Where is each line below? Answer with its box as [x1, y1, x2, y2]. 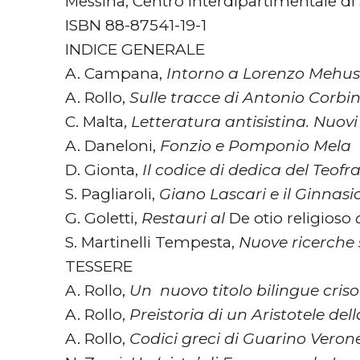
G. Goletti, [64, 208, 141, 227]
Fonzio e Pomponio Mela [159, 136, 351, 155]
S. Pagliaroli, [64, 184, 159, 203]
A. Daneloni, [64, 136, 160, 155]
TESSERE [64, 256, 133, 276]
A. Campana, [64, 63, 166, 83]
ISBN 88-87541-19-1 [64, 15, 207, 35]
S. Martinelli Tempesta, [64, 232, 239, 252]
